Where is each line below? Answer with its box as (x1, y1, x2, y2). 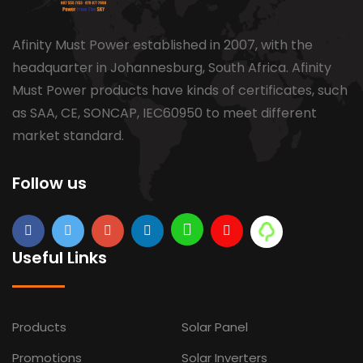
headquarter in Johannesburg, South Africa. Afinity (12, 58, 331, 77)
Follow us (12, 172, 87, 194)
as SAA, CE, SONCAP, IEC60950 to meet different (12, 104, 317, 122)
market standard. (12, 126, 124, 145)
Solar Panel (181, 318, 248, 335)
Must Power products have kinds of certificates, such (12, 81, 348, 100)
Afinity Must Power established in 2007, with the (12, 36, 313, 54)
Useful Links (12, 246, 107, 269)
